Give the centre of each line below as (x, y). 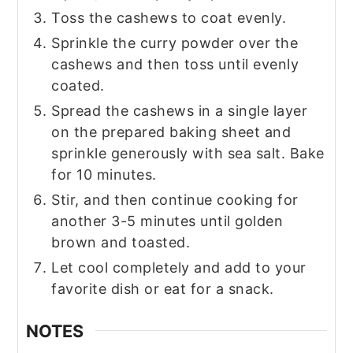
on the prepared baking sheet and (171, 132)
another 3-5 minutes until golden (167, 221)
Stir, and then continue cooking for (175, 199)
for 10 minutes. (104, 174)
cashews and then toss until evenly (175, 64)
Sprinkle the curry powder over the (175, 43)
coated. (78, 85)
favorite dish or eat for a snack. (163, 288)
